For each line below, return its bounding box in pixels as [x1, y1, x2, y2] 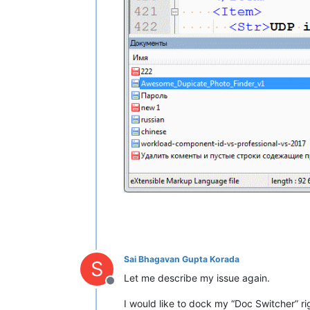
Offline [109, 281, 144, 295]
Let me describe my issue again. [124, 272, 270, 284]
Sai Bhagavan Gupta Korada [124, 254, 239, 265]
